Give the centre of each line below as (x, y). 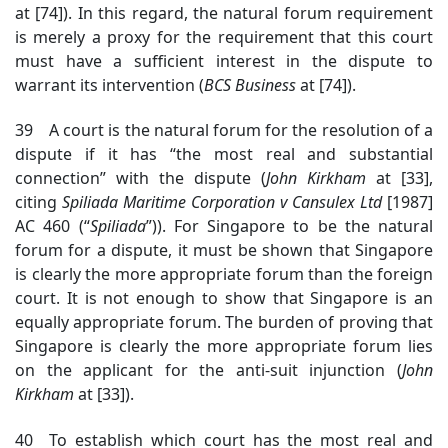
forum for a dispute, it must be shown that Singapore (224, 250)
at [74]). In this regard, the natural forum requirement (224, 13)
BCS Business (252, 85)
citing (38, 202)
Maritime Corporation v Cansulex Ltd (252, 202)
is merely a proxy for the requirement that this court (224, 37)
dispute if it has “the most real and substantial (224, 154)
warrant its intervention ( (109, 85)
